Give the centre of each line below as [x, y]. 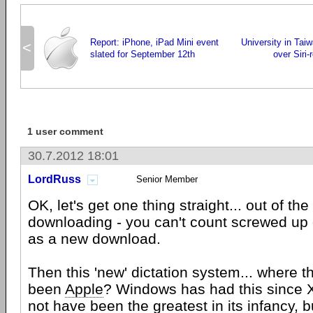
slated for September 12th [143, 54]
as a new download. [94, 239]
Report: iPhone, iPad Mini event [154, 42]
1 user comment [65, 131]
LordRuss [54, 179]
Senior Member [167, 179]
